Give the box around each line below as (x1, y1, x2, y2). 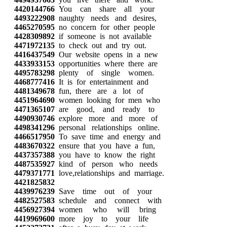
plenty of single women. (55, 68, 154, 77)
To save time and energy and (55, 132, 161, 141)
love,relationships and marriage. (55, 169, 164, 177)
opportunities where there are (55, 59, 158, 68)
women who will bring (55, 205, 156, 214)
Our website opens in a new (55, 50, 158, 59)
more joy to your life (55, 214, 148, 223)
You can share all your (55, 5, 155, 13)
